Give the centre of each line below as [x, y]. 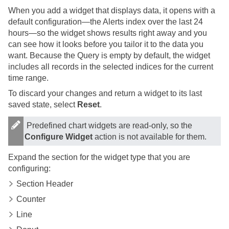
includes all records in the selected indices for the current [111, 67]
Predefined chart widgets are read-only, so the [109, 126]
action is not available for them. [150, 137]
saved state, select [43, 105]
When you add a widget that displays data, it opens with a [112, 11]
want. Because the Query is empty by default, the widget [109, 56]
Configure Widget [59, 137]
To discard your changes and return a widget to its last [105, 94]
